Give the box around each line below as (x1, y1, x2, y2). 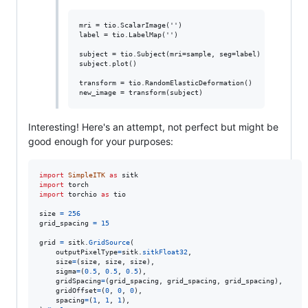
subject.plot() (78, 60, 137, 67)
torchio (68, 190, 97, 198)
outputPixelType (56, 248, 118, 256)
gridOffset (56, 287, 97, 294)
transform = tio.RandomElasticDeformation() (78, 79, 252, 87)
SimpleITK (68, 171, 105, 179)
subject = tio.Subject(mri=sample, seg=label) (78, 50, 261, 58)
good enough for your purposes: (28, 135, 173, 147)
